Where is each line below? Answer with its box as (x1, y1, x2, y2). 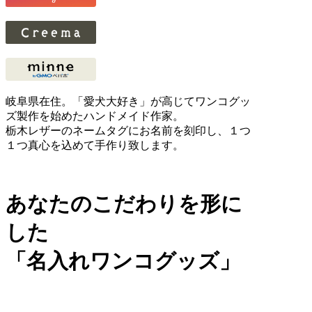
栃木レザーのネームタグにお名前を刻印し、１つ (6, 124, 251, 136)
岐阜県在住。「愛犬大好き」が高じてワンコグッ (6, 95, 251, 107)
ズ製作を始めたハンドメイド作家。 (6, 109, 184, 122)
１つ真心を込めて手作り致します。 (6, 139, 184, 151)
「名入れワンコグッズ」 (6, 249, 240, 273)
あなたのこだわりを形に (6, 192, 242, 216)
